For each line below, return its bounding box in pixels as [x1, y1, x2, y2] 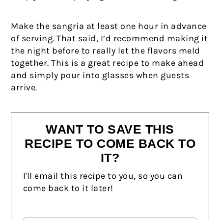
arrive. [11, 82, 37, 93]
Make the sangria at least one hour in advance [11, 21, 207, 32]
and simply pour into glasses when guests [11, 70, 190, 81]
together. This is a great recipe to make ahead [11, 57, 204, 69]
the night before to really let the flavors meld [11, 45, 200, 56]
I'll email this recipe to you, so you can [23, 170, 183, 182]
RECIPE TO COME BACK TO [25, 137, 195, 151]
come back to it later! [23, 183, 113, 194]
